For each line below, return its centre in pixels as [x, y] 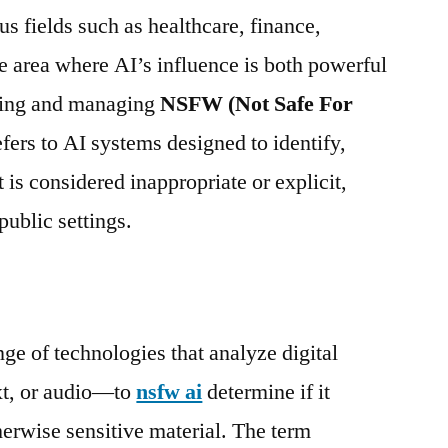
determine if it [266, 392]
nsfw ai [169, 392]
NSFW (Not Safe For [257, 104]
